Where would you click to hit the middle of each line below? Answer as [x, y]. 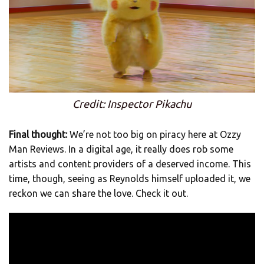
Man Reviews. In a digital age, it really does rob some [121, 149]
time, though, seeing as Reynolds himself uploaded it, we [130, 178]
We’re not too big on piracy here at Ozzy [154, 134]
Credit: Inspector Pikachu [132, 103]
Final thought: [38, 134]
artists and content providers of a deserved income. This [130, 164]
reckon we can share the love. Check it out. [98, 193]
